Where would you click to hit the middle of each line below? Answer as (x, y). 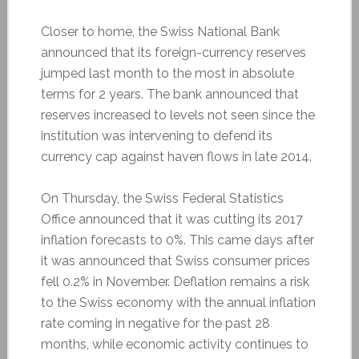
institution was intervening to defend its (156, 135)
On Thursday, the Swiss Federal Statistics (162, 198)
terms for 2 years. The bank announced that (169, 94)
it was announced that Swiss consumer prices (175, 260)
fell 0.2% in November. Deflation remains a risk (175, 281)
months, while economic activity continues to (174, 344)
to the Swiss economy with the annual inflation (178, 302)
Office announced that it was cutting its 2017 (171, 219)
